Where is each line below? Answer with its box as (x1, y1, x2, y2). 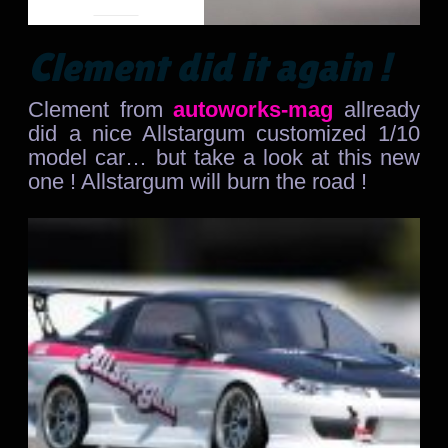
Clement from (28, 96, 163, 122)
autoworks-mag (162, 96, 334, 122)
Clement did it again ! (28, 43, 391, 90)
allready (333, 96, 420, 122)
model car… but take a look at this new (28, 144, 420, 170)
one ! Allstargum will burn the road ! (28, 168, 368, 194)
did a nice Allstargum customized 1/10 (28, 120, 420, 146)
